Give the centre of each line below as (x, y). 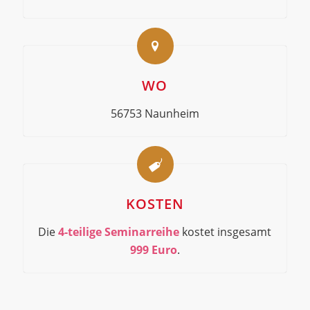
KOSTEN (155, 204)
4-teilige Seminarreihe (120, 232)
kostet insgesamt (227, 232)
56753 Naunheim (155, 114)
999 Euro (153, 250)
